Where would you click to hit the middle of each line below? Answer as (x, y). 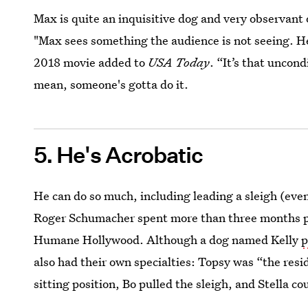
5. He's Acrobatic (119, 155)
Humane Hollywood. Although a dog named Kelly (168, 239)
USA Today (179, 62)
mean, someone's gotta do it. (111, 84)
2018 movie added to (91, 62)
